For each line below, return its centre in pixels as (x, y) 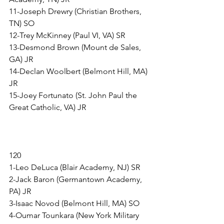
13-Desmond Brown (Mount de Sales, (76, 47)
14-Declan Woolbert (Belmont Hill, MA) (79, 71)
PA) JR (20, 191)
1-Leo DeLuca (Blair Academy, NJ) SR (74, 167)
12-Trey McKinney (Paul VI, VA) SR (67, 35)
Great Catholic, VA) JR (47, 107)
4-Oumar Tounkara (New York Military (75, 215)
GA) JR (21, 59)
